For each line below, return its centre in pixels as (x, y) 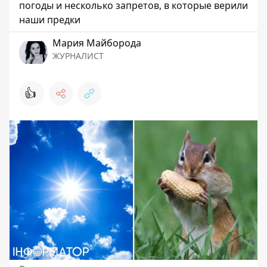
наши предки (50, 19)
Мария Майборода (97, 43)
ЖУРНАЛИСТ (78, 55)
